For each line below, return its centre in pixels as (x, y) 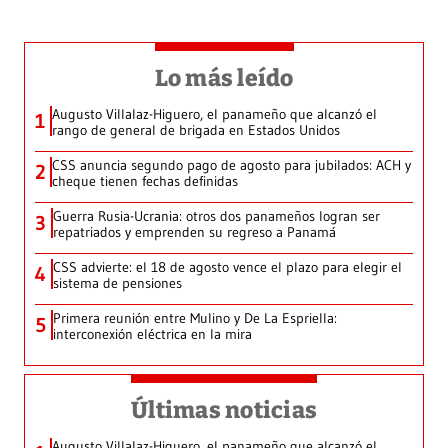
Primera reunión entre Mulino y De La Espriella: (195, 318)
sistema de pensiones (117, 283)
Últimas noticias (224, 410)
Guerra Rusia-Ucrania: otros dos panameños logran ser (216, 216)
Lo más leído (224, 78)
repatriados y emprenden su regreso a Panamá (194, 232)
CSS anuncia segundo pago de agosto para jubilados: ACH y (231, 165)
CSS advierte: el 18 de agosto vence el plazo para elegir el (227, 267)
